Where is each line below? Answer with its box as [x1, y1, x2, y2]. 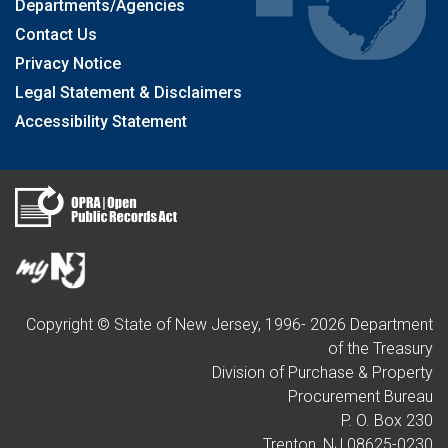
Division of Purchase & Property [212, 363, 433, 382]
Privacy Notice [15, 54, 121, 73]
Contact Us [15, 25, 97, 44]
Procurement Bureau [288, 387, 433, 406]
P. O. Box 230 [341, 411, 433, 430]
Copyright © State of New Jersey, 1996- [26, 315, 310, 334]
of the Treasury [328, 339, 433, 358]
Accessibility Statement [15, 112, 187, 131]
